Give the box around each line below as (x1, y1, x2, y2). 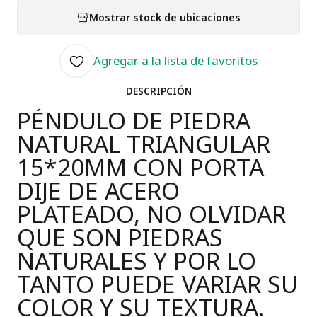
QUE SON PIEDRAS (17, 221, 223, 253)
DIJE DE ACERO (17, 174, 180, 207)
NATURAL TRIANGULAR (17, 127, 270, 160)
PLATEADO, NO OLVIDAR (17, 197, 286, 230)
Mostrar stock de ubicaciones (89, 10, 241, 24)
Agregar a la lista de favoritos (93, 52, 258, 69)
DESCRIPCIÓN (125, 84, 192, 98)
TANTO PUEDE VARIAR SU (17, 267, 298, 300)
